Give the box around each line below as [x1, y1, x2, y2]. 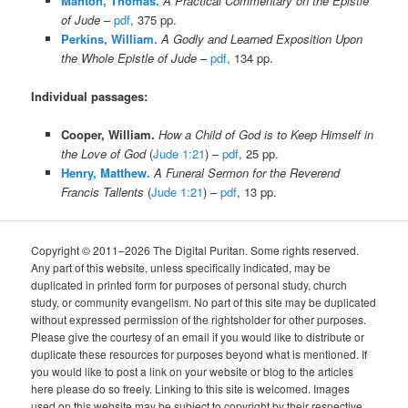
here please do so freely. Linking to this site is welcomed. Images [31, 380, 351, 396]
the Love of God [60, 145, 146, 163]
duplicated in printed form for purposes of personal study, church [31, 276, 348, 292]
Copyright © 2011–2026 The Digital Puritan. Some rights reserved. [31, 241, 360, 258]
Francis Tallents [60, 183, 144, 201]
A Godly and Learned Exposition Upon [160, 30, 362, 48]
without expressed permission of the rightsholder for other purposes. [31, 311, 367, 327]
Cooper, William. [60, 126, 155, 144]
